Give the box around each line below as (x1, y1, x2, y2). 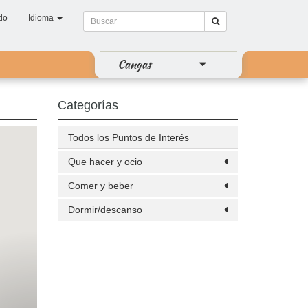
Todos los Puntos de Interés (67, 132, 189, 143)
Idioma (28, 13, 56, 23)
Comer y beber (67, 180, 133, 191)
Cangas (117, 56, 151, 72)
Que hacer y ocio (67, 156, 142, 167)
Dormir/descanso (67, 204, 142, 215)
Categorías (57, 98, 118, 112)
